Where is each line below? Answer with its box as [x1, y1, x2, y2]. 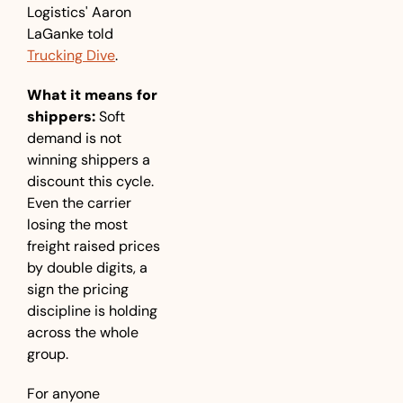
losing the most [27, 215, 128, 234]
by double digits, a [27, 258, 148, 277]
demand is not [27, 129, 121, 148]
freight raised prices [27, 237, 160, 255]
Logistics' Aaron [27, 3, 131, 22]
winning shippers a [27, 150, 150, 169]
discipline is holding [27, 301, 157, 320]
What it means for [27, 85, 157, 104]
